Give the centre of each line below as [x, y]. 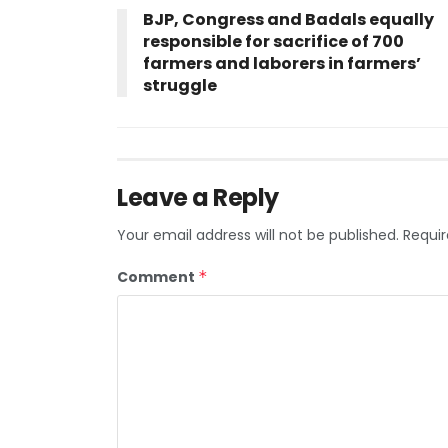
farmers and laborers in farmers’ [282, 63]
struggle [180, 85]
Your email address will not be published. [258, 234]
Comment [157, 276]
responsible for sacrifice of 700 [273, 41]
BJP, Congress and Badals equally [288, 19]
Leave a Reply [198, 197]
